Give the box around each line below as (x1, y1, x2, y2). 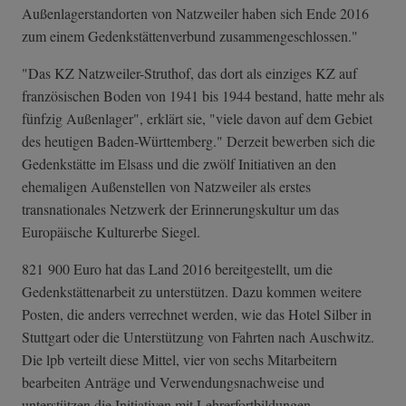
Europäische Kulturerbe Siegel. (22, 222, 200, 242)
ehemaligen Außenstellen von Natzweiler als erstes (22, 177, 311, 197)
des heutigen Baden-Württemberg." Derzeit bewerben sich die (22, 131, 375, 151)
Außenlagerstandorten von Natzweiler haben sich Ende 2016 (22, 4, 369, 24)
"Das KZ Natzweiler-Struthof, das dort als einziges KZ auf (22, 63, 357, 83)
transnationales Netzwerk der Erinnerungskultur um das (22, 199, 339, 219)
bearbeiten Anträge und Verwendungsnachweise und (22, 372, 324, 392)
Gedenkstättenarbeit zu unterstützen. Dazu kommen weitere (22, 282, 362, 302)
